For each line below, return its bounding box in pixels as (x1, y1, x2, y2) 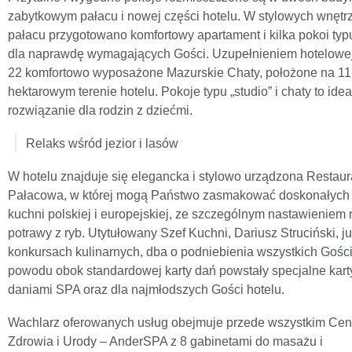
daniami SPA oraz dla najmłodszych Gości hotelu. (8, 282, 284, 296)
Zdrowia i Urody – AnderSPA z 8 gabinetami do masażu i (8, 334, 323, 348)
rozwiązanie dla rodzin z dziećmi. (8, 103, 192, 117)
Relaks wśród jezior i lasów (26, 136, 178, 150)
